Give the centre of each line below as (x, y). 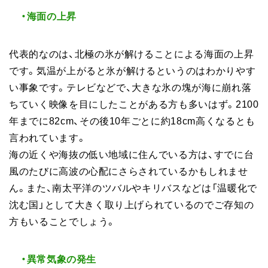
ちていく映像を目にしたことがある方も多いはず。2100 (134, 103)
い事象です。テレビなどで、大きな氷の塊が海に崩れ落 (130, 86)
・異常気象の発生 (59, 258)
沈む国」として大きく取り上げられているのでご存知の (132, 204)
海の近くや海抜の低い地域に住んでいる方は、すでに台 (132, 153)
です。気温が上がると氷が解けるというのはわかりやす (133, 70)
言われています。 (48, 137)
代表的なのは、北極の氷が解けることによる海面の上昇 (132, 53)
